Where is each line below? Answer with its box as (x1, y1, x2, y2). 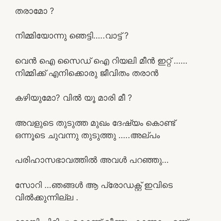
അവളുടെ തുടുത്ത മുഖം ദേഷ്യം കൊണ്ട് (15, 117, 175, 128)
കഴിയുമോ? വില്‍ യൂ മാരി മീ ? (15, 93, 132, 103)
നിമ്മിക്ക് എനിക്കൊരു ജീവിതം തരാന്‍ (15, 68, 158, 78)
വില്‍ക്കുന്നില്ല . (15, 192, 78, 202)
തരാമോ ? (15, 5, 54, 16)
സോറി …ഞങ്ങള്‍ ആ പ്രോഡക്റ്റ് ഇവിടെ (15, 180, 173, 190)
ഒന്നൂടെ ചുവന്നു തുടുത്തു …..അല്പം (15, 130, 160, 140)
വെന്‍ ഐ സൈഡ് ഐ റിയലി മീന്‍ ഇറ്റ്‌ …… (15, 55, 187, 66)
